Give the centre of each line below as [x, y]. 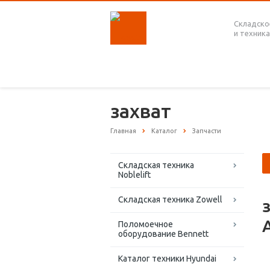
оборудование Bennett [163, 234]
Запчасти [207, 131]
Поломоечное [146, 224]
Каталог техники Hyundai [167, 259]
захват [141, 111]
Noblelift [134, 175]
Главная [123, 131]
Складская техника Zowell [170, 200]
